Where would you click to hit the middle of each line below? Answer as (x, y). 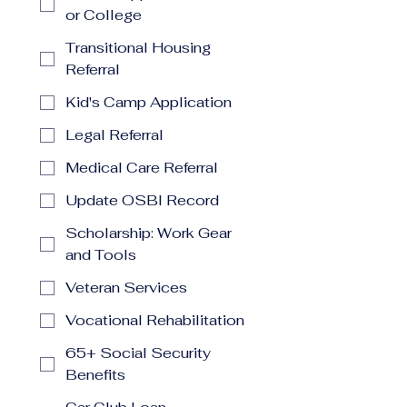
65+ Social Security (138, 353)
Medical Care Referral (142, 168)
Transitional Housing (138, 48)
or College (104, 15)
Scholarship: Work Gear (149, 233)
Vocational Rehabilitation (155, 320)
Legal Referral (114, 135)
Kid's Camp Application (149, 102)
